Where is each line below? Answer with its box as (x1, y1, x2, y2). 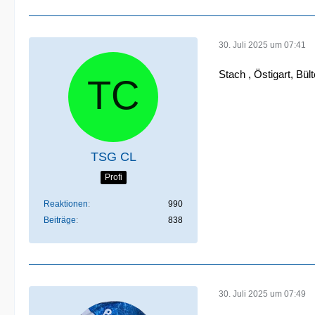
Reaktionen (44, 199, 88, 209)
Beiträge (44, 215, 76, 225)
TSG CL (90, 150, 136, 164)
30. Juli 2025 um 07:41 (219, 39, 306, 50)
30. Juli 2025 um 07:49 (219, 288, 306, 299)
